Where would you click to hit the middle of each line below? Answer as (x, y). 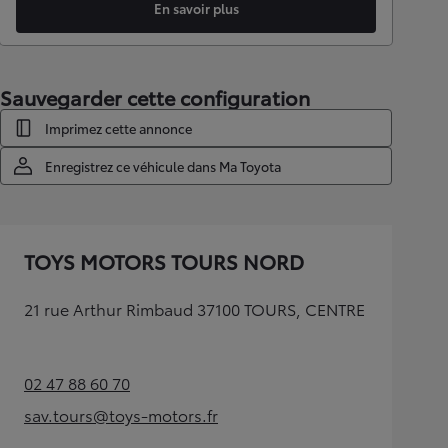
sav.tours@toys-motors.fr (121, 414)
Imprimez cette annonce (118, 128)
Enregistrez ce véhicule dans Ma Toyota (163, 166)
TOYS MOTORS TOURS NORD (164, 261)
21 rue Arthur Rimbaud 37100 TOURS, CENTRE (194, 308)
